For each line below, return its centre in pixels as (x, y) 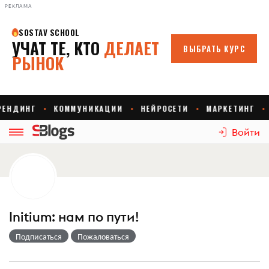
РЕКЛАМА (19, 6)
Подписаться (39, 236)
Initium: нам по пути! (74, 217)
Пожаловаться (103, 236)
